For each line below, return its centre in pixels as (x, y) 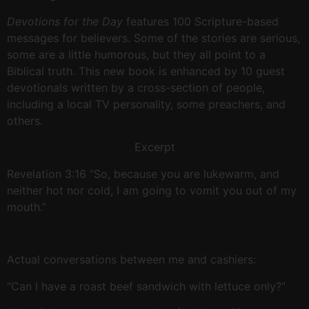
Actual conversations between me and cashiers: (131, 260)
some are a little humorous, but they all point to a (136, 54)
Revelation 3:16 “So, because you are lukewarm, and (143, 173)
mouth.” (27, 207)
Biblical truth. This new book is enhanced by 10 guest (146, 71)
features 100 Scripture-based (202, 21)
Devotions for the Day (67, 21)
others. (25, 120)
